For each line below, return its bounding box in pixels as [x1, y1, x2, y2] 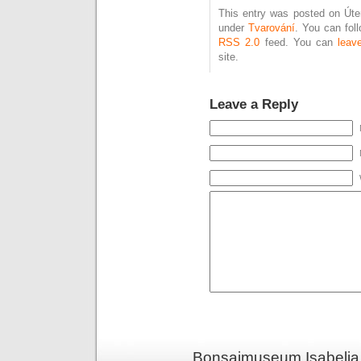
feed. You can [259, 36, 338, 49]
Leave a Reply [210, 96, 298, 113]
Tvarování [248, 22, 296, 35]
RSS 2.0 [218, 36, 260, 49]
